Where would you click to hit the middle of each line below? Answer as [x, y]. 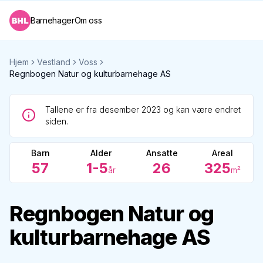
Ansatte [162, 153]
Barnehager [53, 20]
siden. [57, 121]
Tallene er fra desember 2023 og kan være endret [143, 109]
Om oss [88, 20]
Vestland [54, 62]
